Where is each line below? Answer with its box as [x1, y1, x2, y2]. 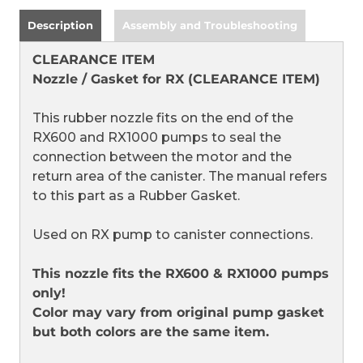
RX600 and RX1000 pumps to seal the [32, 130, 281, 146]
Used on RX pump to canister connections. [32, 227, 313, 243]
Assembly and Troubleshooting [122, 19, 297, 32]
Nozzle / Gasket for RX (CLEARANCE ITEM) [32, 71, 320, 88]
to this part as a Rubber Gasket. [32, 188, 240, 204]
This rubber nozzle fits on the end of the [32, 110, 293, 126]
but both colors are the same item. [32, 324, 269, 340]
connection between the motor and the [32, 149, 292, 165]
